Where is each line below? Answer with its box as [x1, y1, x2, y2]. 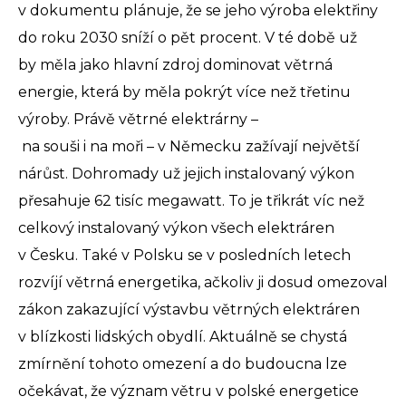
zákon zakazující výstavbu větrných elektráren [18, 301, 360, 319]
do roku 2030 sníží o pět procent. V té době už [18, 29, 357, 47]
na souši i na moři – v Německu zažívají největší [18, 138, 360, 156]
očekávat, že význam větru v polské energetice [18, 382, 359, 401]
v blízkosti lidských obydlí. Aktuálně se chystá [18, 328, 347, 346]
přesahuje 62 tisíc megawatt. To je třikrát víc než [18, 192, 364, 210]
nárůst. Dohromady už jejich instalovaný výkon [18, 165, 354, 183]
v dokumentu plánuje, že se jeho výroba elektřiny [18, 2, 378, 20]
